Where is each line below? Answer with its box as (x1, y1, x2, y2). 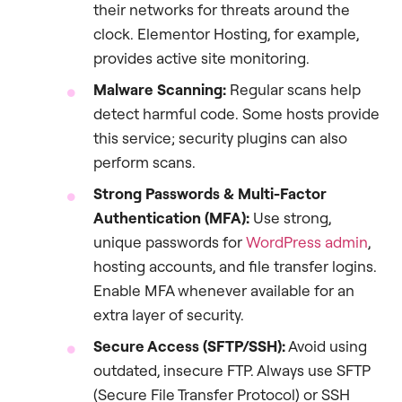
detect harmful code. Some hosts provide (93, 104, 380, 124)
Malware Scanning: (93, 80, 226, 100)
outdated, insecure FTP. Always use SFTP (93, 361, 370, 380)
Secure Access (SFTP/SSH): (93, 336, 285, 356)
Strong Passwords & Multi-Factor (93, 184, 327, 204)
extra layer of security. (93, 305, 244, 325)
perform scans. (93, 153, 196, 172)
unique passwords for (93, 232, 246, 252)
